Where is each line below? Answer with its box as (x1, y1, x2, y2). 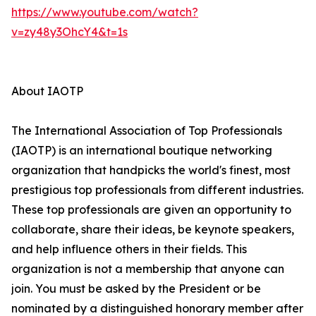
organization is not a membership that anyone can (11, 262, 284, 276)
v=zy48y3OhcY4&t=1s (11, 25, 128, 39)
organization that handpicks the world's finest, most (11, 163, 291, 178)
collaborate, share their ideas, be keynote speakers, (11, 222, 294, 237)
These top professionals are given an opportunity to (11, 202, 291, 217)
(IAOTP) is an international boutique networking (11, 143, 272, 158)
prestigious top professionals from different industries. (11, 183, 303, 197)
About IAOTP (11, 84, 83, 99)
